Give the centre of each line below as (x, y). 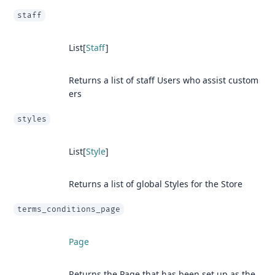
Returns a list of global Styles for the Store (156, 184)
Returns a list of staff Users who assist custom (164, 80)
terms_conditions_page (69, 209)
